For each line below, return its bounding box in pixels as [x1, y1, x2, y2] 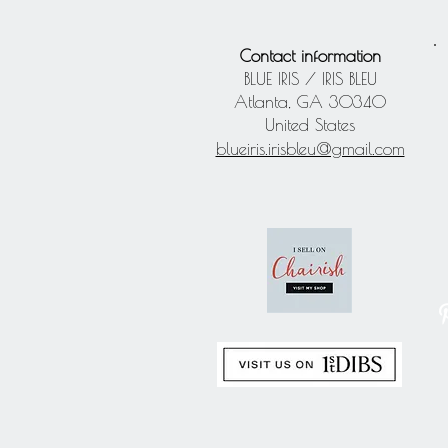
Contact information [239, 46, 381, 66]
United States [265, 115, 355, 135]
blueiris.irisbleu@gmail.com [215, 139, 405, 159]
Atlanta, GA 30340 [234, 92, 386, 112]
